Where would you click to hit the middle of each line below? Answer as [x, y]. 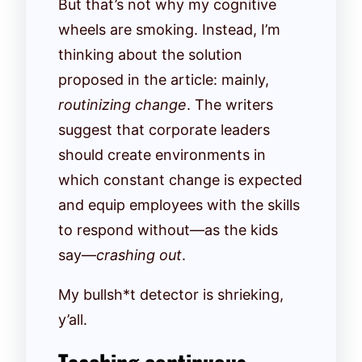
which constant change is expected [180, 179]
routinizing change [122, 104]
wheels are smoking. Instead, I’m [169, 29]
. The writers [230, 104]
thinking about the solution [150, 54]
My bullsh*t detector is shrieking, [171, 294]
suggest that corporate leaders [164, 129]
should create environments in [162, 154]
